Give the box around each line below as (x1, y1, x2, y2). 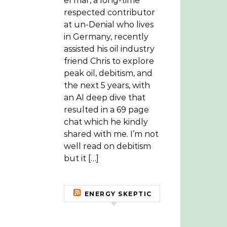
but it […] (64, 154, 99, 163)
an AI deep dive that (64, 93, 145, 102)
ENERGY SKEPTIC (84, 190, 152, 198)
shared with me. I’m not (64, 129, 159, 139)
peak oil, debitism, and (64, 68, 153, 78)
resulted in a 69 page (64, 105, 149, 115)
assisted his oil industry (64, 44, 155, 54)
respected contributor (64, 8, 155, 17)
